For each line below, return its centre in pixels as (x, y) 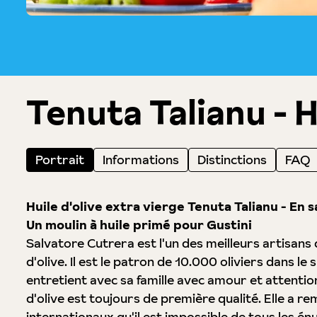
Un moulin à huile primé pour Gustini (139, 225)
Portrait (59, 160)
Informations (140, 160)
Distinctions (232, 160)
